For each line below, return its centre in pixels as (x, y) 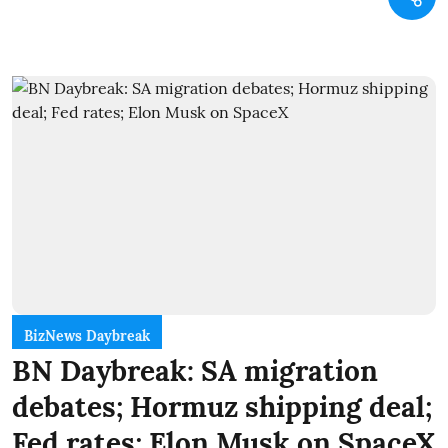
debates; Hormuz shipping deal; (222, 406)
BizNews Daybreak (87, 335)
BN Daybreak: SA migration (195, 370)
